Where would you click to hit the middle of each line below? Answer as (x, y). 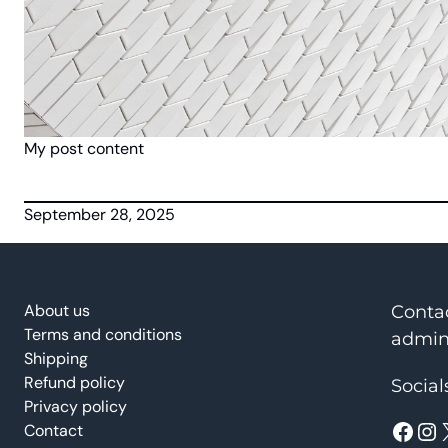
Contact (53, 430)
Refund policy (74, 382)
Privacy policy (75, 406)
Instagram (424, 430)
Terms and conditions (103, 334)
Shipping (56, 358)
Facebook (395, 430)
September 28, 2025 (99, 214)
